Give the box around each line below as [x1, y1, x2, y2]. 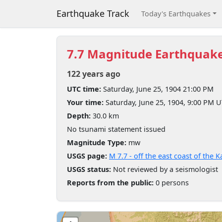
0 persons [154, 178, 189, 187]
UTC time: [67, 84, 101, 94]
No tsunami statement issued [67, 124, 166, 134]
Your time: [67, 98, 104, 107]
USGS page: [67, 151, 107, 161]
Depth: [67, 111, 91, 120]
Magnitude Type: [67, 138, 126, 147]
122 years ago [67, 68, 120, 79]
